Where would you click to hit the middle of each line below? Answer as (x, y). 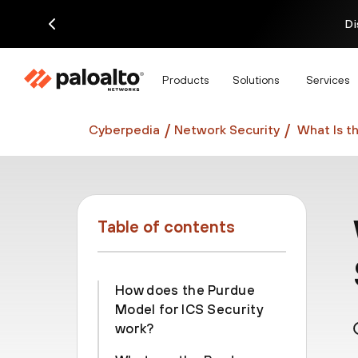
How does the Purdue (185, 290)
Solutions (256, 80)
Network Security (227, 129)
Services (328, 80)
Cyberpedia (124, 129)
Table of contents (166, 227)
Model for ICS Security (189, 309)
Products (185, 80)
